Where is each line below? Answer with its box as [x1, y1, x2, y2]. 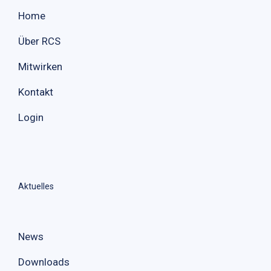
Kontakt [18, 85, 53, 98]
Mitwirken [18, 60, 62, 73]
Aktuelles [18, 181, 54, 191]
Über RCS [18, 34, 60, 47]
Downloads [18, 255, 70, 268]
